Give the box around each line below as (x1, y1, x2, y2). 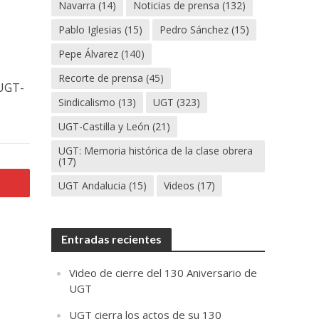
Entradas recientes (61, 232, 162, 246)
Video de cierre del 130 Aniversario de (69, 266, 258, 280)
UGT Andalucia (58, 179, 127, 192)
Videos (164, 179, 195, 192)
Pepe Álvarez (58, 47, 119, 61)
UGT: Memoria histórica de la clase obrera (58, 144, 253, 157)
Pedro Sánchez (159, 23, 229, 36)
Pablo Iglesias (58, 23, 122, 36)
